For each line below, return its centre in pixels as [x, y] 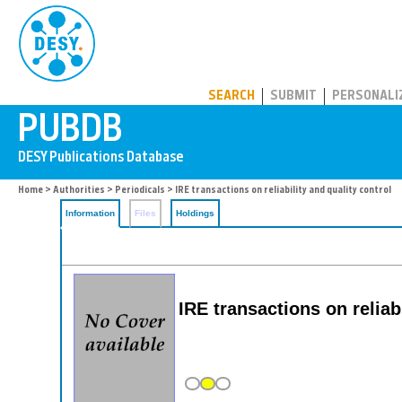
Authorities [79, 191]
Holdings [195, 213]
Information [90, 213]
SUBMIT [293, 96]
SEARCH [232, 96]
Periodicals [140, 191]
